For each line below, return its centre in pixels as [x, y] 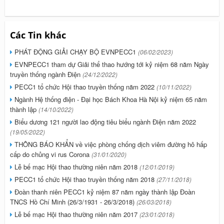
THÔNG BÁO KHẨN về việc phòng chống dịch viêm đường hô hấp [110, 144]
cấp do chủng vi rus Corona [51, 154]
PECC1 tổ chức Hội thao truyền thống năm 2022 [84, 87]
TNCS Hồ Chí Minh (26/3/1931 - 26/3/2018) [73, 202]
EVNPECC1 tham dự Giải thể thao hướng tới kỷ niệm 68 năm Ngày [111, 64]
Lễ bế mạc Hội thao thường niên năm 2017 [76, 214]
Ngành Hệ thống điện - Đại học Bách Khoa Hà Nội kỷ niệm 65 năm [110, 99]
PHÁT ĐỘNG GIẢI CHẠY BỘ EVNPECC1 [75, 52]
